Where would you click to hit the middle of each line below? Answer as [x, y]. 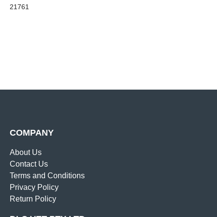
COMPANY [32, 132]
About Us [26, 152]
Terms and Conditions [47, 175]
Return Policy [33, 199]
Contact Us [29, 164]
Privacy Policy [34, 187]
